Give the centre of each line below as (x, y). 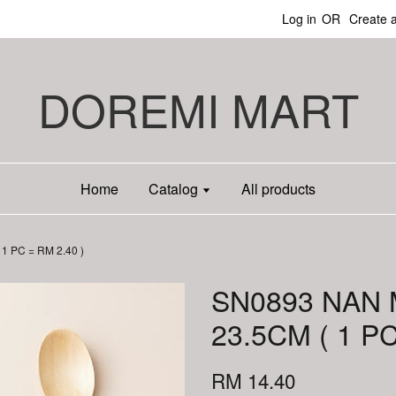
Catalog (175, 189)
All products (278, 189)
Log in (299, 19)
